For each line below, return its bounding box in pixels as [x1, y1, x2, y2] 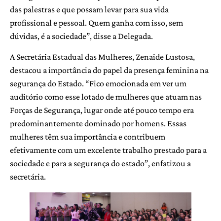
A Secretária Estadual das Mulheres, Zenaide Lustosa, [10, 51, 195, 62]
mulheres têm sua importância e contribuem [10, 131, 165, 142]
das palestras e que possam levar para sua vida [10, 4, 169, 15]
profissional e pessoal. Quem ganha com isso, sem [10, 18, 183, 28]
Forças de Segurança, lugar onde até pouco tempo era [10, 105, 194, 115]
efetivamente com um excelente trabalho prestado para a [10, 145, 207, 155]
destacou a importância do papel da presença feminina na [10, 65, 209, 75]
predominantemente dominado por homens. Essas [10, 118, 186, 128]
